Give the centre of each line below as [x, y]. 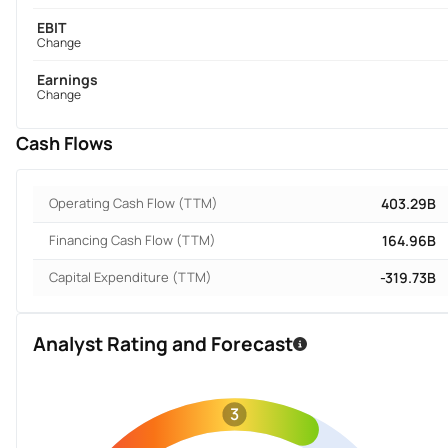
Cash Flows [64, 143]
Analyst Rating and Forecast [163, 344]
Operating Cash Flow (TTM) [133, 203]
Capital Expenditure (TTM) [130, 277]
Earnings [67, 80]
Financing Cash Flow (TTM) [132, 240]
